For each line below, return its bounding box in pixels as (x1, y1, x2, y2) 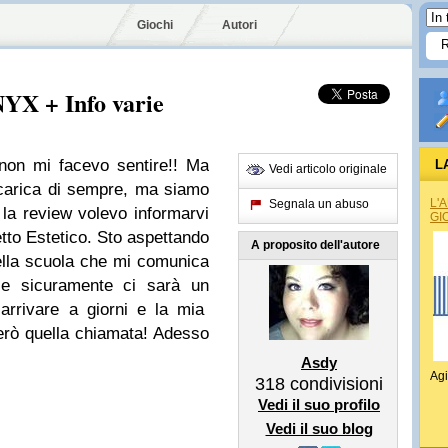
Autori (222, 18, 257, 32)
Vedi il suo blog (265, 420, 373, 437)
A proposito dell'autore (251, 238, 380, 252)
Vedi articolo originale (269, 162, 387, 176)
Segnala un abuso (269, 197, 369, 211)
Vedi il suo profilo (258, 396, 380, 413)
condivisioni (285, 374, 383, 394)
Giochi (137, 18, 173, 32)
